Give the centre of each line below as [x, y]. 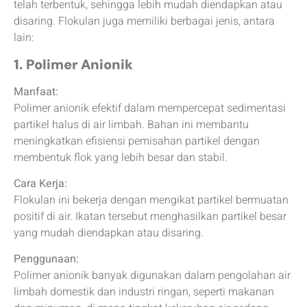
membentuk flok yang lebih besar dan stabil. [121, 157]
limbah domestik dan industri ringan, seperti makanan [144, 292]
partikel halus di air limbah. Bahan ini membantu [131, 124]
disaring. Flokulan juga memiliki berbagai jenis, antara [144, 22]
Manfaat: [36, 91]
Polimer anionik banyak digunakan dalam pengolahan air [152, 276]
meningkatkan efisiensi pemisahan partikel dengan [137, 141]
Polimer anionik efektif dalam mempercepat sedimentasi [150, 108]
